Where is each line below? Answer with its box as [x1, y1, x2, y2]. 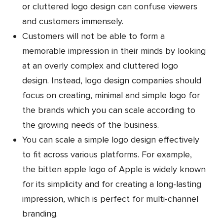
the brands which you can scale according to [22, 105, 195, 116]
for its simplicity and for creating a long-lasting [22, 179, 201, 190]
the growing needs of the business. [22, 119, 159, 131]
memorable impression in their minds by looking [22, 45, 206, 57]
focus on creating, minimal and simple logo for [22, 90, 200, 101]
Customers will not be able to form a [22, 31, 165, 42]
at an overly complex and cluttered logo [22, 60, 178, 72]
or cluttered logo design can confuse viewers [22, 1, 197, 12]
